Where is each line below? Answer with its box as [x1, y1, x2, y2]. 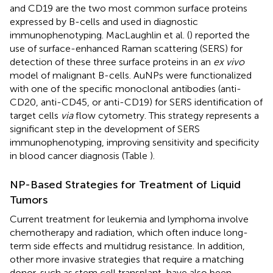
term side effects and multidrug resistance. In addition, [10, 239, 245, 252]
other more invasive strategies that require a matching [10, 253, 244, 265]
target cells [10, 109, 61, 121]
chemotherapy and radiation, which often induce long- [10, 226, 248, 238]
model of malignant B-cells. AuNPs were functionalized [10, 69, 252, 81]
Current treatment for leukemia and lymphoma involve [10, 213, 249, 225]
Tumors [10, 193, 48, 207]
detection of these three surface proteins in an [10, 55, 213, 68]
